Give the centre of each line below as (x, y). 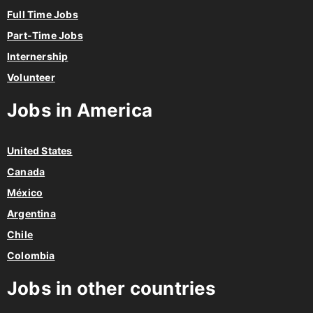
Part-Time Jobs (45, 36)
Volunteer (31, 78)
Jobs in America (80, 110)
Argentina (31, 214)
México (25, 193)
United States (40, 151)
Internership (38, 57)
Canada (26, 172)
